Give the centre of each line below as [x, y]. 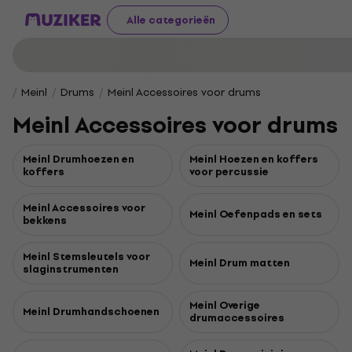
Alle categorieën [171, 20]
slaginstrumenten [71, 269]
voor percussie [229, 172]
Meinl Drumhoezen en [79, 159]
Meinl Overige [225, 305]
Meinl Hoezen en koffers [254, 159]
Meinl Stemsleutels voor [86, 257]
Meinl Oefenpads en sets [256, 214]
